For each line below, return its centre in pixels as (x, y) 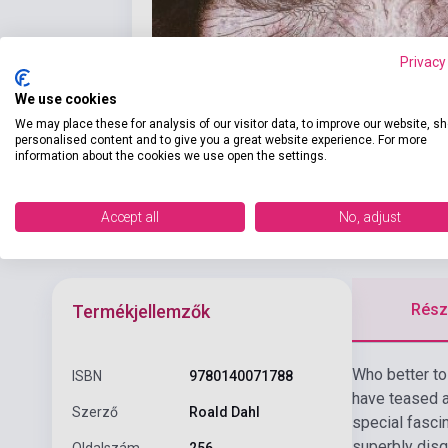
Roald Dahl (224, 411)
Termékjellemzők (141, 311)
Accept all (130, 216)
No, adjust (370, 216)
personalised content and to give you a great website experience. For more (221, 139)
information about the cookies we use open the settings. (171, 155)
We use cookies (66, 98)
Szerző (95, 411)
